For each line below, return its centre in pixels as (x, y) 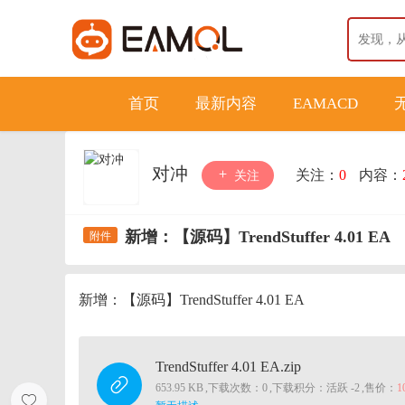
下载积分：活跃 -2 (316, 388)
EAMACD (325, 104)
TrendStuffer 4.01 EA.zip (228, 367)
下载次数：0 (238, 388)
